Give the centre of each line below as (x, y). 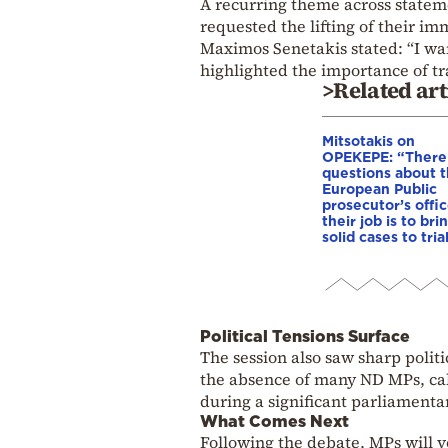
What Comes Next (274, 420)
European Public (379, 188)
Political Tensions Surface (305, 335)
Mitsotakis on (368, 140)
